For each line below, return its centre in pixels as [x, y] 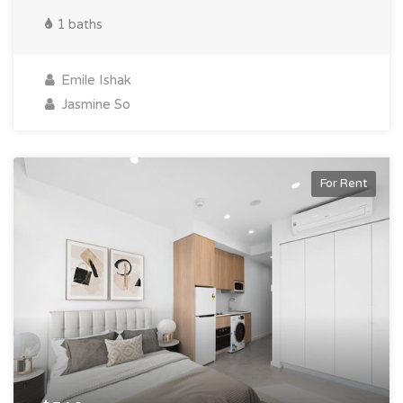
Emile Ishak [94, 81]
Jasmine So [94, 105]
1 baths [78, 25]
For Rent [344, 184]
